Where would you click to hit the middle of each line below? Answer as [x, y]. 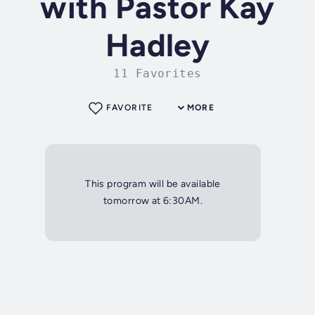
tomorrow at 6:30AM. [153, 201]
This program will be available [153, 184]
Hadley [157, 45]
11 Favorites [157, 74]
